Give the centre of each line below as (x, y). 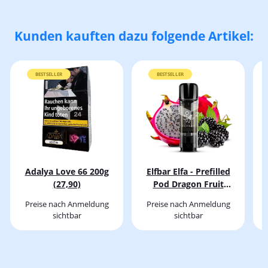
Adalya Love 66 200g (67, 172)
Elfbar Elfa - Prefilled (188, 172)
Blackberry (188, 197)
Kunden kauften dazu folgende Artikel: (134, 36)
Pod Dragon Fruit (188, 184)
